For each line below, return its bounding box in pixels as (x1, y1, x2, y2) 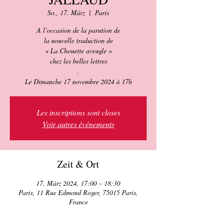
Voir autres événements (42, 119, 114, 129)
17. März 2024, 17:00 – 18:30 (36, 178, 120, 188)
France (68, 197, 88, 206)
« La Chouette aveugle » (44, 46, 112, 55)
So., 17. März (47, 8, 85, 17)
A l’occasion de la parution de (36, 25, 120, 35)
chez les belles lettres (49, 56, 107, 66)
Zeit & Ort (57, 157, 99, 171)
